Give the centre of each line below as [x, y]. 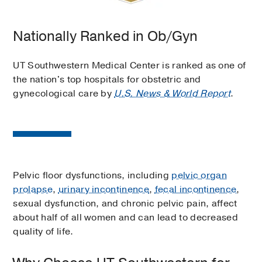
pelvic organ [199, 175]
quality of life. [43, 231]
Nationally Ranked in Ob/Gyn [106, 36]
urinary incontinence [104, 189]
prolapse [33, 189]
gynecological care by [64, 93]
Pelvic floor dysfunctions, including [92, 175]
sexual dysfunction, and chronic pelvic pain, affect [125, 203]
